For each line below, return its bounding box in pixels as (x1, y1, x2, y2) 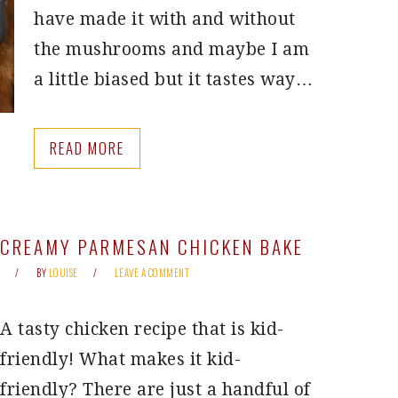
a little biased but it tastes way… (34, 69, 313, 90)
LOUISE (48, 266, 78, 280)
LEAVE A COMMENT (114, 266, 189, 280)
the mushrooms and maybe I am (34, 39, 309, 60)
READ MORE (50, 137, 124, 159)
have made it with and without (34, 9, 296, 29)
